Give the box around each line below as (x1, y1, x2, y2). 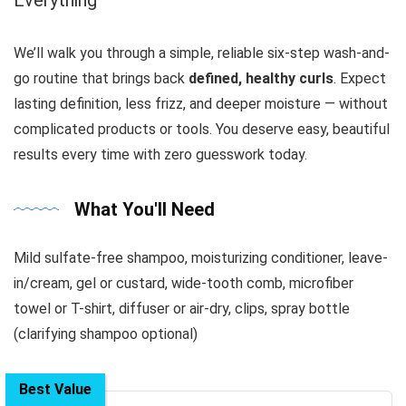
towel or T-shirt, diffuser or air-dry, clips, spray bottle (14, 299, 350, 317)
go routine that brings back (14, 69, 188, 87)
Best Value (19, 380, 92, 398)
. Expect (333, 69, 386, 87)
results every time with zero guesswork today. (14, 145, 307, 163)
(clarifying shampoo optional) (14, 324, 198, 343)
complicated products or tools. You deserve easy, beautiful (14, 120, 390, 138)
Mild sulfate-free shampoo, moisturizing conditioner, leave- (14, 248, 388, 266)
